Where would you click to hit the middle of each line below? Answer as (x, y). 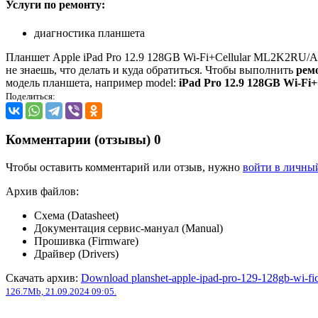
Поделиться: (31, 96)
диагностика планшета (89, 33)
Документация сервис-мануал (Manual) (128, 229)
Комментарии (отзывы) (80, 140)
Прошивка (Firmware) (86, 241)
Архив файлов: (42, 192)
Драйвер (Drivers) (76, 254)
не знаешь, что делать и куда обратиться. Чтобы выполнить (151, 70)
